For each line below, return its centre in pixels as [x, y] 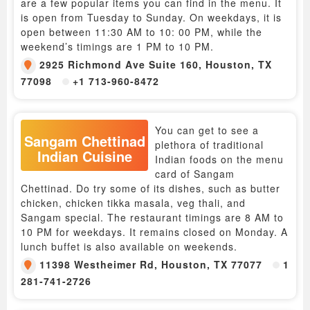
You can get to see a [207, 130]
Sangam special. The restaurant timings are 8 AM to [152, 217]
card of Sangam [195, 173]
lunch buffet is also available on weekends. [129, 246]
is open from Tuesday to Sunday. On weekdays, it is [151, 17]
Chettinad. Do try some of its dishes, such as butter [151, 188]
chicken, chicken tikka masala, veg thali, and [133, 202]
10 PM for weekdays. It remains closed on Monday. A [154, 231]
